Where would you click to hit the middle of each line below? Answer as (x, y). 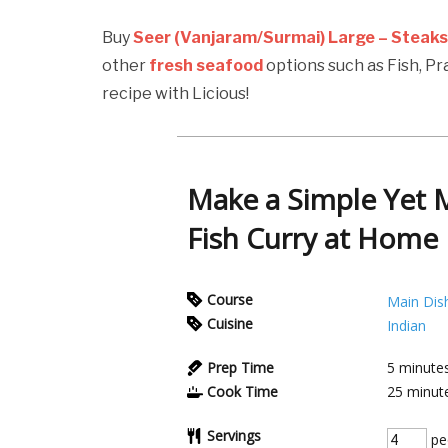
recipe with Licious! (175, 93)
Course (230, 299)
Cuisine (230, 323)
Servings (234, 435)
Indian (406, 325)
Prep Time (240, 367)
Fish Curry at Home (312, 238)
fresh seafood (206, 65)
